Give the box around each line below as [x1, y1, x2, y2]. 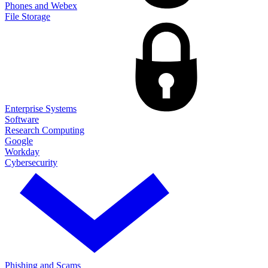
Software [5, 114, 39, 124]
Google [5, 135, 33, 146]
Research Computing [5, 124, 84, 135]
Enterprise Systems [5, 103, 77, 114]
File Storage [5, 11, 50, 22]
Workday [5, 146, 39, 157]
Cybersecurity [5, 157, 57, 167]
